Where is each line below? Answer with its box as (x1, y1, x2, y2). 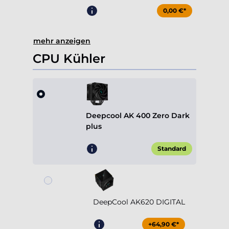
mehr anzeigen (33, 36, 90, 46)
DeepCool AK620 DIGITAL (93, 197, 185, 207)
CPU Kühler (33, 51, 105, 66)
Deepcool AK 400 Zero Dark (86, 111, 190, 121)
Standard (157, 145, 186, 153)
